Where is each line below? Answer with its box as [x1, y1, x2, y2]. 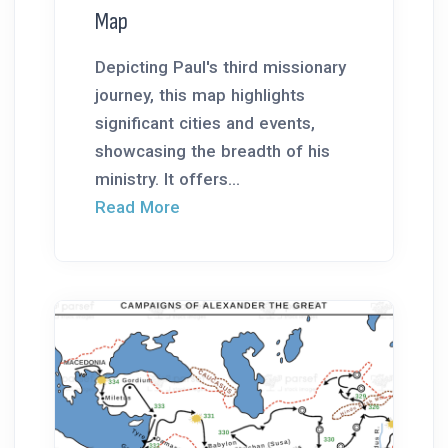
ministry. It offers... [95, 168, 240, 189]
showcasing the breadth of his [95, 140, 330, 161]
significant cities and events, [95, 112, 315, 133]
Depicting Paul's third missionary [95, 56, 346, 77]
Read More [95, 196, 180, 217]
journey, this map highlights [95, 84, 305, 105]
